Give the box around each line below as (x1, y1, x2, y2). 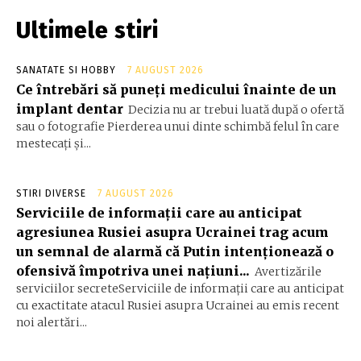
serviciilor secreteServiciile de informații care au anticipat (16, 281, 344, 297)
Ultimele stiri (16, 17, 159, 44)
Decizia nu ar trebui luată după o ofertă (128, 102, 344, 118)
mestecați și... (16, 136, 91, 151)
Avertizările (255, 264, 322, 280)
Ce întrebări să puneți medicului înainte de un (16, 81, 337, 98)
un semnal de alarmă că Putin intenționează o (16, 243, 334, 260)
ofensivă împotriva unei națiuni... (16, 263, 250, 280)
